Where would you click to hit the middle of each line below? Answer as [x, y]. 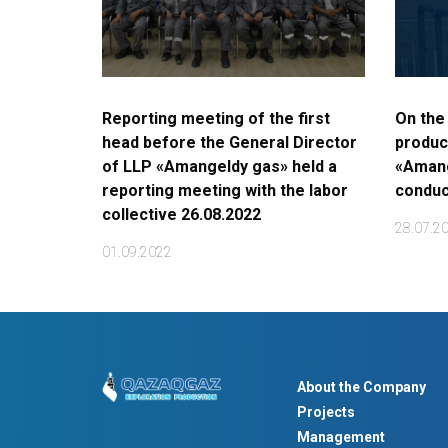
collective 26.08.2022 [181, 214]
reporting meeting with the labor [225, 190]
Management [341, 437]
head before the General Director [229, 142]
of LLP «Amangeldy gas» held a [219, 166]
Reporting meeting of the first [216, 118]
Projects [326, 412]
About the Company [361, 387]
